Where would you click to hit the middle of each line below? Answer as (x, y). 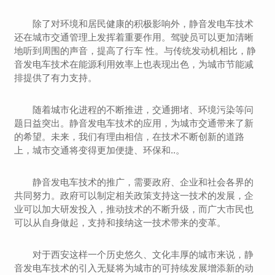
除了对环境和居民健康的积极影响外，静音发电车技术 (143, 24)
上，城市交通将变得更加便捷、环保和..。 (100, 150)
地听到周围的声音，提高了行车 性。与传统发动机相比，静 (135, 51)
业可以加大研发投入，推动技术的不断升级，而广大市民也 (134, 209)
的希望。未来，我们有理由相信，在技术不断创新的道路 (130, 137)
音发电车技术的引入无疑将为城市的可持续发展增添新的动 (134, 268)
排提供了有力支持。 (56, 78)
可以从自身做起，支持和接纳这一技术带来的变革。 (120, 223)
